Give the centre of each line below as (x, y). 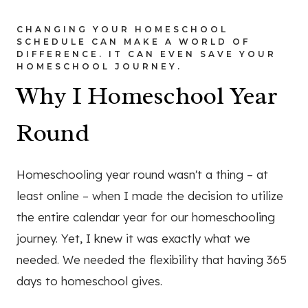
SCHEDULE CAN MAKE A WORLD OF (133, 41)
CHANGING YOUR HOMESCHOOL (122, 29)
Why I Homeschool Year (147, 95)
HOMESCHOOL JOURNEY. (99, 66)
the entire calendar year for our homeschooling (146, 217)
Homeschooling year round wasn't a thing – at (142, 174)
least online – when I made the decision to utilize (150, 195)
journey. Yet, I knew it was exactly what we (133, 238)
